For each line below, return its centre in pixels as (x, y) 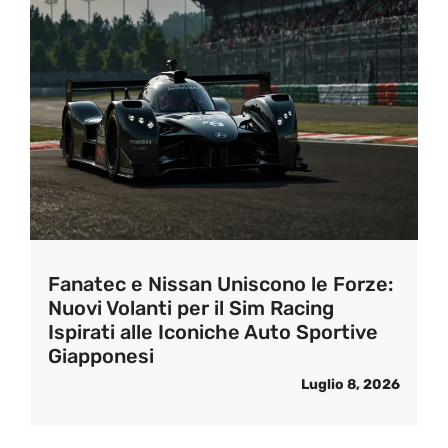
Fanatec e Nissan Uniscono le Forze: (220, 284)
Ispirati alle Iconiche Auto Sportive (213, 332)
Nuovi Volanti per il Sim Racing (191, 308)
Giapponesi (101, 356)
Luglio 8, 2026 (350, 384)
